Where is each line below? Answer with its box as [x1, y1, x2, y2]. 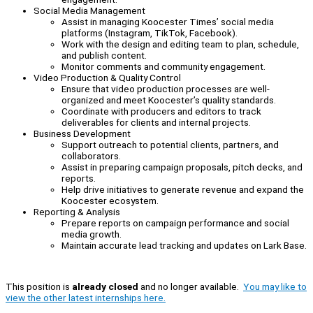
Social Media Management [34, 4, 145, 16]
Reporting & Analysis [34, 205, 120, 217]
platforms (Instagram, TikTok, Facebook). [61, 27, 238, 38]
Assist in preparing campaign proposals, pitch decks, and [61, 161, 303, 173]
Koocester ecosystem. [61, 194, 159, 206]
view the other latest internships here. [6, 292, 166, 304]
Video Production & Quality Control [34, 71, 181, 83]
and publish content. [61, 49, 147, 61]
